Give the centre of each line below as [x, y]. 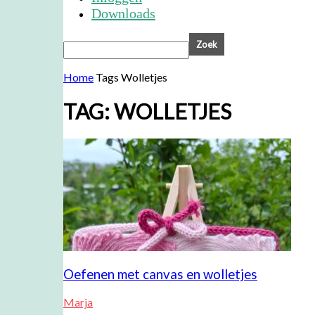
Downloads [123, 13]
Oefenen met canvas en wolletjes [160, 274]
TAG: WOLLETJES [147, 111]
